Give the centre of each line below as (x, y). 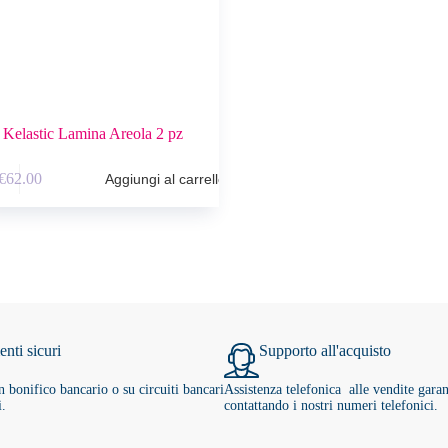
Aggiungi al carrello (166, 179)
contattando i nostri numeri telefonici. (330, 405)
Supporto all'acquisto (324, 350)
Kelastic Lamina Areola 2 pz (92, 133)
